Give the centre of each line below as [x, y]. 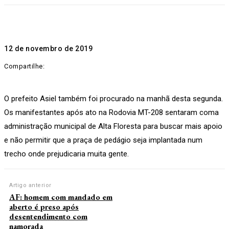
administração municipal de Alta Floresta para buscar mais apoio [113, 127]
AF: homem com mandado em [61, 197]
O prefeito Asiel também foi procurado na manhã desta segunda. [113, 99]
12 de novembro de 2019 [48, 49]
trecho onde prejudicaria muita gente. [66, 154]
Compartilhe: [24, 66]
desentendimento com [48, 217]
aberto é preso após [44, 207]
